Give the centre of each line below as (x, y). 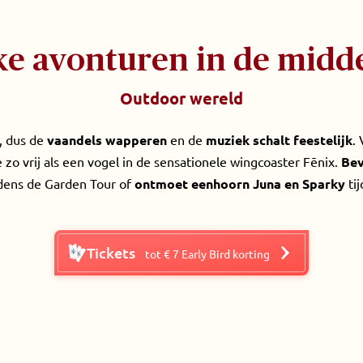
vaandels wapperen (107, 140)
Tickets (111, 252)
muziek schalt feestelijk (279, 140)
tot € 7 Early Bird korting (207, 253)
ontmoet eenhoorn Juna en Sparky (240, 184)
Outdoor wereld (181, 98)
